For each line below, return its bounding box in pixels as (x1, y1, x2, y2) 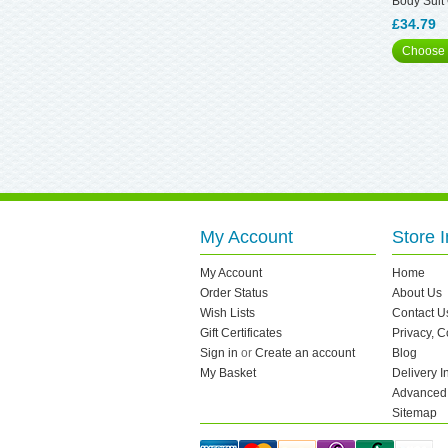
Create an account (255, 346, 355, 360)
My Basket (200, 366, 256, 380)
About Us (392, 286, 442, 300)
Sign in (200, 346, 238, 360)
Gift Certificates (200, 326, 282, 340)
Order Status (200, 286, 268, 300)
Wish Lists (200, 306, 255, 320)
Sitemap (392, 406, 437, 420)
